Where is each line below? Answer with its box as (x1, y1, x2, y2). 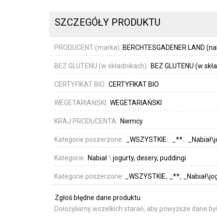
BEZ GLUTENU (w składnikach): (54, 62, 150, 70)
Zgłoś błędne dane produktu (55, 193, 140, 201)
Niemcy (120, 117, 143, 125)
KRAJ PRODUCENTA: (54, 117, 119, 125)
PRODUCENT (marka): (54, 43, 121, 51)
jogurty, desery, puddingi (113, 154, 186, 162)
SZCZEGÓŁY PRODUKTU (55, 16, 161, 29)
